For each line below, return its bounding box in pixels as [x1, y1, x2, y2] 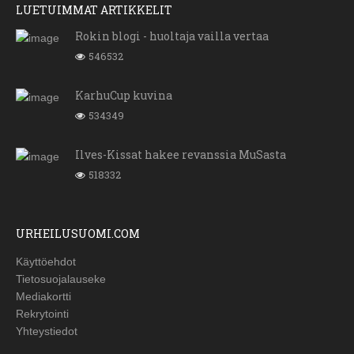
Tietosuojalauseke [16, 272, 106, 285]
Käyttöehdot [16, 254, 76, 268]
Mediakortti [16, 289, 71, 303]
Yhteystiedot [16, 324, 77, 337]
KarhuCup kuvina [75, 87, 172, 103]
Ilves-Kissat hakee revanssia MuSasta [75, 146, 286, 162]
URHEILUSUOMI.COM [16, 225, 140, 241]
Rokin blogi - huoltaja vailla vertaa [75, 28, 269, 43]
